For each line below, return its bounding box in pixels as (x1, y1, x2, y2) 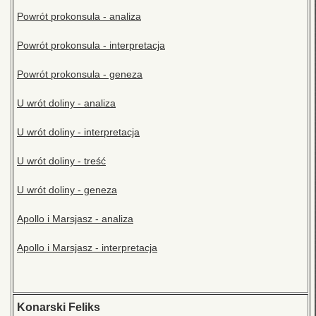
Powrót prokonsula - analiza (17, 11, 141, 23)
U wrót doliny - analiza (17, 97, 116, 109)
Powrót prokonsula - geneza (17, 68, 142, 80)
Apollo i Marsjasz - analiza (17, 213, 133, 225)
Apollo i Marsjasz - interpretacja (17, 242, 157, 254)
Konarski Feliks (17, 301, 100, 314)
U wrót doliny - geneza (17, 184, 117, 196)
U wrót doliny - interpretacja (17, 126, 140, 138)
